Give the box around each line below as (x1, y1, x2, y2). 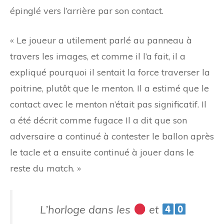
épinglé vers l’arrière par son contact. (10, 4, 163, 16)
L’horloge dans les (40, 202, 134, 216)
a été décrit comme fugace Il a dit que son (10, 114, 187, 126)
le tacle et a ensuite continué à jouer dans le (10, 146, 194, 158)
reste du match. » (10, 162, 81, 174)
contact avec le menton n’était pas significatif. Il (10, 98, 206, 110)
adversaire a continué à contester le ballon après (10, 130, 214, 142)
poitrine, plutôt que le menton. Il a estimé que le (10, 82, 209, 94)
